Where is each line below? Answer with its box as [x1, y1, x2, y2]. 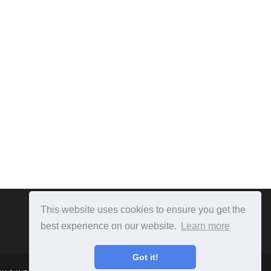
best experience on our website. [41, 221, 180, 232]
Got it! [132, 252, 158, 263]
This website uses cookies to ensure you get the [41, 204, 246, 215]
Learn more [181, 221, 230, 232]
